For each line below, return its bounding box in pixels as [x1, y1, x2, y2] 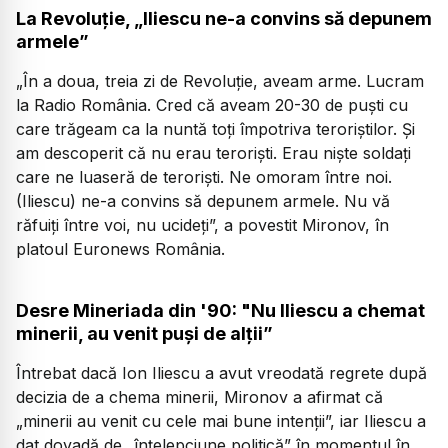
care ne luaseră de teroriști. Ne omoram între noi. [16, 166, 392, 187]
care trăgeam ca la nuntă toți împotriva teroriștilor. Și [16, 118, 415, 139]
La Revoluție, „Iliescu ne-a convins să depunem [16, 7, 432, 29]
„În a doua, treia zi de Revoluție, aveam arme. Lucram [16, 70, 424, 91]
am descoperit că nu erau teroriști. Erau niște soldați [16, 142, 411, 163]
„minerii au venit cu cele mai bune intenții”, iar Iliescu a [16, 411, 426, 432]
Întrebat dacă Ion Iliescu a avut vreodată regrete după [16, 363, 427, 384]
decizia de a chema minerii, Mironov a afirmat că [16, 387, 383, 408]
